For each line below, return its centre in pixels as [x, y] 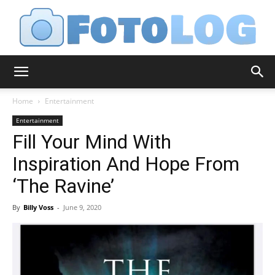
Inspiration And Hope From [126, 164]
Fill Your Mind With [92, 142]
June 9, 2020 [82, 207]
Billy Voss [38, 207]
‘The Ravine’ [63, 186]
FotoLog [153, 78]
